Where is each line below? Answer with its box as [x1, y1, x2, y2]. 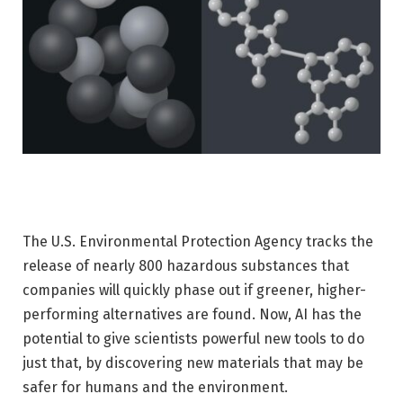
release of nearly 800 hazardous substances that [22, 256, 349, 274]
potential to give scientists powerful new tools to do [22, 329, 364, 347]
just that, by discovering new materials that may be [22, 354, 363, 372]
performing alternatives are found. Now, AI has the [22, 305, 362, 323]
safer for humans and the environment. [22, 378, 288, 396]
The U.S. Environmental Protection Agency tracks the [22, 232, 373, 250]
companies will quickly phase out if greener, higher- [22, 281, 366, 299]
